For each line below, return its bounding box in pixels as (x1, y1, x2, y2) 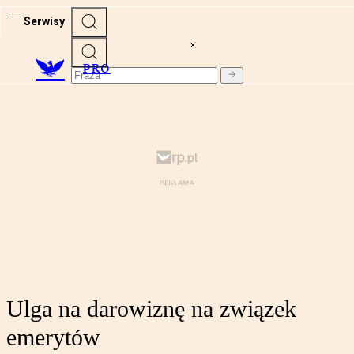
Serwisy (24, 14, 65, 28)
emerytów (6, 324, 100, 351)
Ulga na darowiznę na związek (6, 296, 296, 322)
